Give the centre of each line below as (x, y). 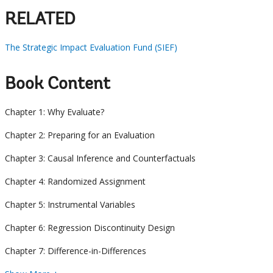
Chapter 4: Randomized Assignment (75, 182)
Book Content (58, 85)
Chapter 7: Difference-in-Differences (76, 251)
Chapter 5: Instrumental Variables (70, 205)
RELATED (40, 20)
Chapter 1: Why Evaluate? (55, 112)
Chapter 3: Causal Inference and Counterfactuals (100, 158)
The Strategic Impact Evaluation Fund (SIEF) (91, 48)
